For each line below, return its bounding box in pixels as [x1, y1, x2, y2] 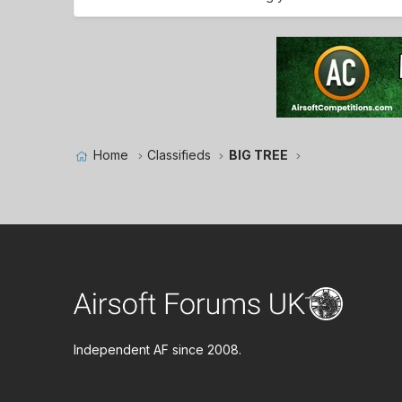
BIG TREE [228, 146, 288, 162]
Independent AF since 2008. [74, 342, 242, 358]
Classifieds [146, 146, 211, 162]
